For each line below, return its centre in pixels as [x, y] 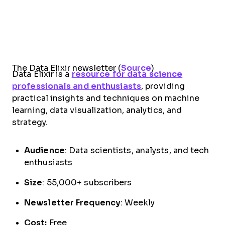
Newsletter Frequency [72, 203]
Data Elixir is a [42, 74]
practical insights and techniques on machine [106, 98]
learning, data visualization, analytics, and [97, 110]
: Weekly [138, 203]
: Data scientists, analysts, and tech [137, 151]
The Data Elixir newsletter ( [67, 68]
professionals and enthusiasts [77, 86]
